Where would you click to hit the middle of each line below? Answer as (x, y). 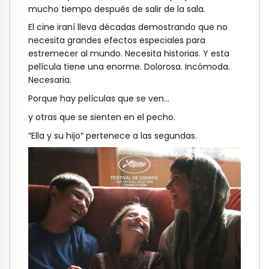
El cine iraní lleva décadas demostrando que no (128, 27)
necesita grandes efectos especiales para (117, 41)
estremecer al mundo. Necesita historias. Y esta (129, 54)
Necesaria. (50, 80)
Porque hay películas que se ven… (99, 99)
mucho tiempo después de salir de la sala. (117, 9)
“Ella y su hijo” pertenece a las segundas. (113, 135)
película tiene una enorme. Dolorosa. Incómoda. (129, 67)
